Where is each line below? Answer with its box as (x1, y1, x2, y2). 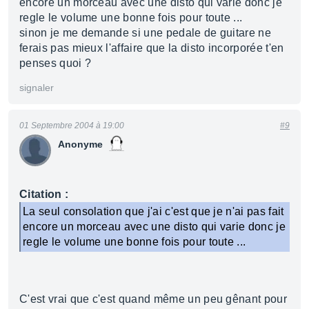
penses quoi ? (19, 57, 92, 69)
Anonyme (58, 139, 103, 150)
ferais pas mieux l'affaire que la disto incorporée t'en (19, 42, 284, 54)
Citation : (19, 188, 69, 200)
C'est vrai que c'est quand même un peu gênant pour (19, 293, 288, 305)
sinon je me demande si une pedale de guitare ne (19, 27, 272, 39)
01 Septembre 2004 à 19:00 (19, 121, 124, 130)
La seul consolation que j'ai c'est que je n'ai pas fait (23, 206, 284, 217)
